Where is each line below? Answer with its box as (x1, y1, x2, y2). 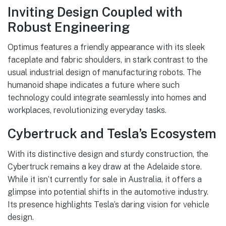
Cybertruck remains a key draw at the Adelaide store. (8, 161, 202, 172)
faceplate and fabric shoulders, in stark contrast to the (8, 55, 208, 65)
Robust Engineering (8, 19, 130, 35)
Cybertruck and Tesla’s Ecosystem (8, 126, 216, 142)
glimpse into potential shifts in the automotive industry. (8, 187, 208, 197)
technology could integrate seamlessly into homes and (8, 93, 206, 103)
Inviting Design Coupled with (8, 4, 183, 20)
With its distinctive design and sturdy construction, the (8, 149, 208, 159)
